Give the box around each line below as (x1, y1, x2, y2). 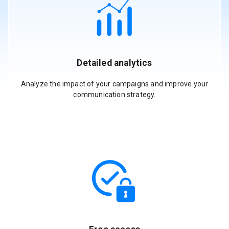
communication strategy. (73, 90, 156, 99)
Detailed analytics (77, 58, 152, 68)
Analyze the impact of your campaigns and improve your (20, 79, 209, 88)
